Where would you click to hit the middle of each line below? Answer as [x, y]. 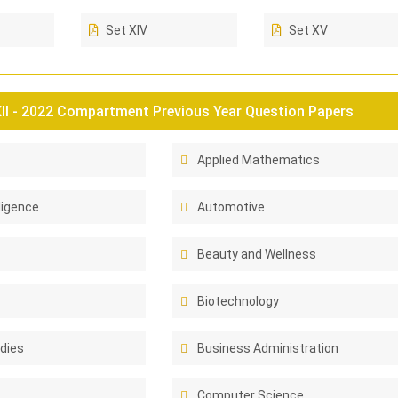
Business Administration [268, 348]
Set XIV [127, 30]
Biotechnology [239, 301]
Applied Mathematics [259, 160]
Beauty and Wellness [257, 254]
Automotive [231, 207]
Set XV [309, 30]
